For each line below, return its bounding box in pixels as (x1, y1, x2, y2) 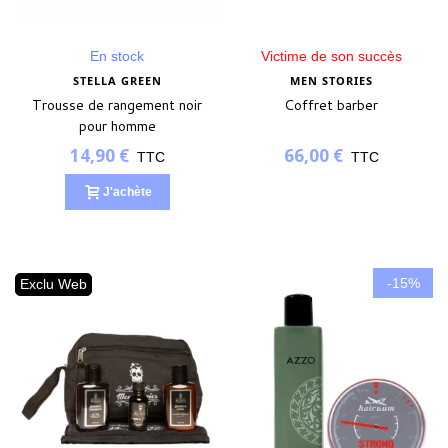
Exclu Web (20, 276, 87, 293)
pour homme (78, 116, 156, 137)
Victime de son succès (260, 48, 402, 65)
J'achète (102, 185, 152, 200)
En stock (90, 48, 144, 65)
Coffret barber (284, 95, 378, 116)
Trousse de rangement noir (32, 95, 202, 116)
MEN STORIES (289, 73, 373, 89)
